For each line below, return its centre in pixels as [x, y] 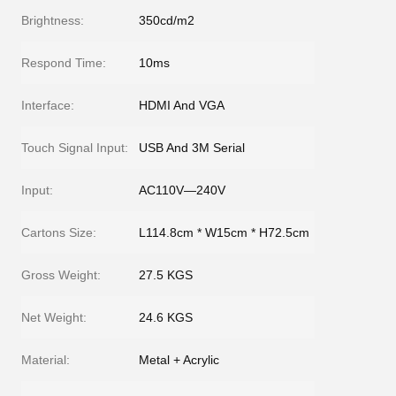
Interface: [48, 105]
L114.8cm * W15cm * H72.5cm [224, 232]
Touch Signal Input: [75, 148]
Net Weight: [54, 317]
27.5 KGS [166, 275]
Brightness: [53, 20]
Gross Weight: [61, 275]
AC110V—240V [182, 190]
